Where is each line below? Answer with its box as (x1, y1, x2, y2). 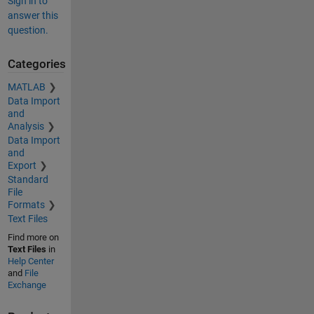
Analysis (7, 120, 44, 132)
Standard (7, 173, 48, 185)
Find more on (7, 231, 59, 243)
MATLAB (7, 81, 46, 93)
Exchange (7, 279, 46, 290)
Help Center (7, 255, 54, 266)
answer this (7, 10, 58, 22)
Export (7, 159, 36, 171)
